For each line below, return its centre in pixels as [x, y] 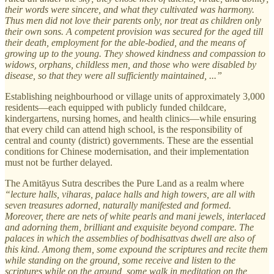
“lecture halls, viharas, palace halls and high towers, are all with [130, 194]
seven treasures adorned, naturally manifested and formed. [118, 205]
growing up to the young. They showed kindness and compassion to [135, 53]
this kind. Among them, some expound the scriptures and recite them [136, 249]
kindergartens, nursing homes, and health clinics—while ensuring [131, 118]
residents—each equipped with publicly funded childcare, [116, 107]
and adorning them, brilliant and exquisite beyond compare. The [129, 227]
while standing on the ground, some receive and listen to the [120, 260]
